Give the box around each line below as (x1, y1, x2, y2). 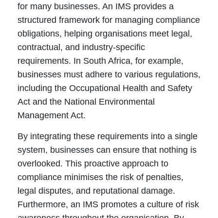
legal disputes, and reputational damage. (17, 186, 175, 196)
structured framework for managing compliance (17, 15, 200, 25)
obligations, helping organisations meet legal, (17, 29, 192, 39)
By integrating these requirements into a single (17, 131, 198, 142)
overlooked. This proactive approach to (17, 159, 168, 169)
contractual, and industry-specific (17, 42, 145, 53)
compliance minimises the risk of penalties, (17, 172, 183, 182)
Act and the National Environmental (17, 97, 155, 107)
